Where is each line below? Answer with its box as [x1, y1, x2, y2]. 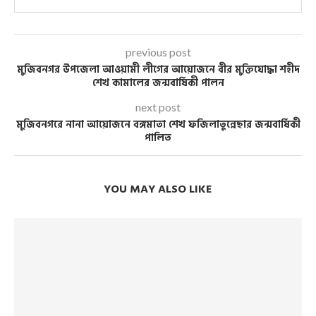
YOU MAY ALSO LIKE [104, 180, 212, 199]
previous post [125, 45, 191, 59]
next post [135, 100, 181, 114]
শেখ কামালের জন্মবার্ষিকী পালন [92, 75, 224, 92]
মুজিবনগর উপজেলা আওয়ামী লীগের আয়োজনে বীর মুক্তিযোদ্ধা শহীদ [16, 61, 300, 78]
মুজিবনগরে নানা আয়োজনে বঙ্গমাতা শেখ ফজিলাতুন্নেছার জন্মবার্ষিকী [16, 116, 300, 133]
